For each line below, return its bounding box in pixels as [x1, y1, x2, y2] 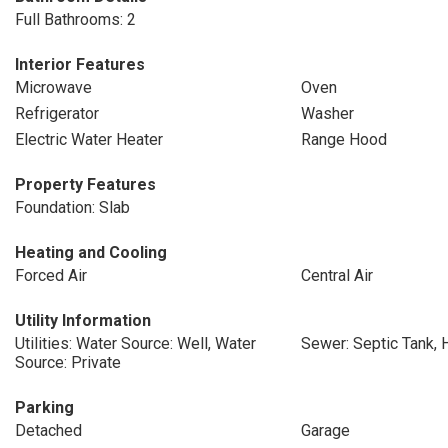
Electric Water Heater [15, 130, 163, 149]
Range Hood [300, 130, 387, 149]
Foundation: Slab [15, 198, 130, 217]
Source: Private [15, 353, 121, 372]
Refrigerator [15, 104, 99, 123]
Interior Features [15, 55, 145, 74]
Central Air [300, 266, 373, 285]
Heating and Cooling [15, 243, 167, 262]
